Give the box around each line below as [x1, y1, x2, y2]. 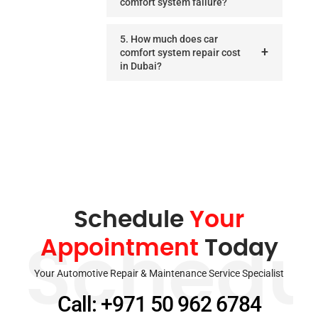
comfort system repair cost [120, 46, 241, 58]
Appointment [40, 236, 199, 261]
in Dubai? [120, 60, 162, 72]
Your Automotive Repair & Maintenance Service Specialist [34, 267, 284, 279]
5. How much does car [120, 33, 218, 45]
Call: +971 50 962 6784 [57, 291, 261, 317]
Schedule [74, 208, 190, 232]
